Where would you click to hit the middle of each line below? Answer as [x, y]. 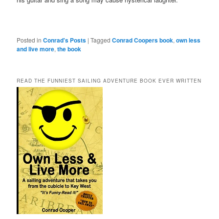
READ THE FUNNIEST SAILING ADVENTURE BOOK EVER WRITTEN [109, 80]
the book [69, 49]
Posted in [29, 40]
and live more [36, 49]
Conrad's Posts [65, 40]
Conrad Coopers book [143, 40]
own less [188, 40]
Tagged [101, 40]
